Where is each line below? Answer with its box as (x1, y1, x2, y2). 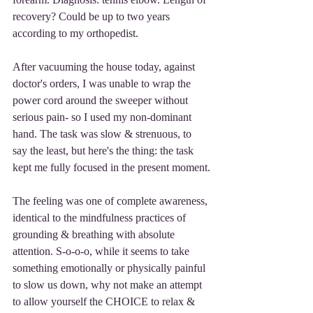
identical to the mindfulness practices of (13, 212, 189, 224)
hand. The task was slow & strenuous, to (13, 128, 194, 140)
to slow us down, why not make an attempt (13, 279, 205, 291)
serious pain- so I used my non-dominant (13, 111, 194, 124)
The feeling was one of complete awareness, (13, 195, 210, 208)
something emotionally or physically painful (13, 262, 208, 275)
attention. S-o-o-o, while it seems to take (13, 245, 192, 258)
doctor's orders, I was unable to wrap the (13, 78, 194, 90)
